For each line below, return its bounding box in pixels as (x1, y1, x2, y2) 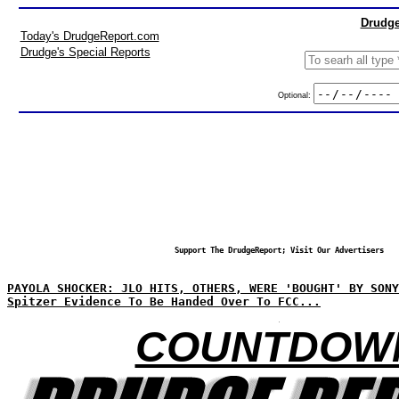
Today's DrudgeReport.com (20, 29, 159, 43)
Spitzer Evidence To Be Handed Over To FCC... (7, 295, 321, 308)
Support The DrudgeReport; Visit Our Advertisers (174, 246, 384, 255)
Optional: (277, 90, 313, 100)
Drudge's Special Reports (20, 45, 151, 59)
